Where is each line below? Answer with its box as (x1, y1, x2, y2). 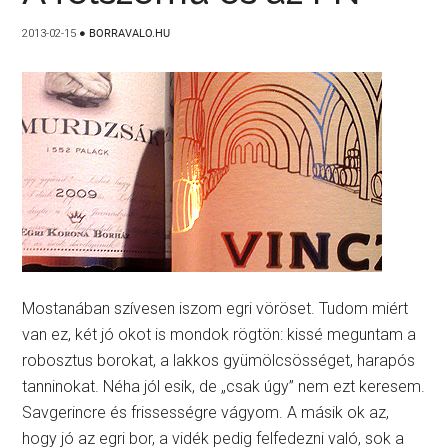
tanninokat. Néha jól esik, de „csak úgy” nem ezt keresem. (22, 377, 426, 396)
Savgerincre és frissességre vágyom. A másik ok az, (22, 403, 390, 422)
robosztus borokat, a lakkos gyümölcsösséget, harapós (22, 351, 416, 370)
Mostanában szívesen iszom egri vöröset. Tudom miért (22, 299, 409, 318)
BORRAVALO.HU (89, 27, 171, 40)
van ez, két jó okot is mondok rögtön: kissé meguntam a (22, 325, 417, 344)
